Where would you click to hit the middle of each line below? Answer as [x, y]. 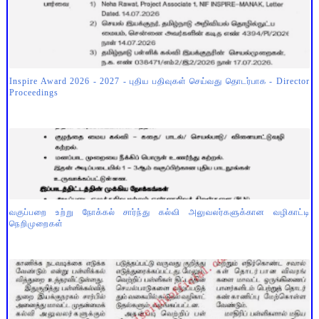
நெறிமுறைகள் [36, 223]
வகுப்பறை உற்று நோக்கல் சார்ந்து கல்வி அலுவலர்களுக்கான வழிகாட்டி [159, 212]
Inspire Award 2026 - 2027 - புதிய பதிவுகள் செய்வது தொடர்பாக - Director [159, 81]
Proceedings [33, 92]
